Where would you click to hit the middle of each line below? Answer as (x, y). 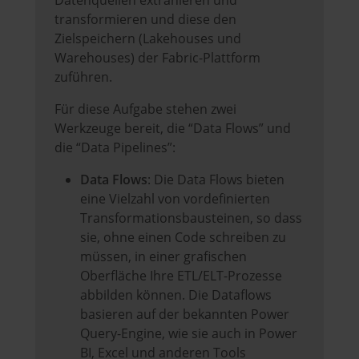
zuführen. (83, 77)
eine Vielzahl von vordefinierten (175, 199)
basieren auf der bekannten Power (185, 315)
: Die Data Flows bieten (216, 180)
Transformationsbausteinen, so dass (191, 218)
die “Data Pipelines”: (115, 148)
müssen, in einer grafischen (163, 257)
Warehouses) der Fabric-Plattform (157, 58)
